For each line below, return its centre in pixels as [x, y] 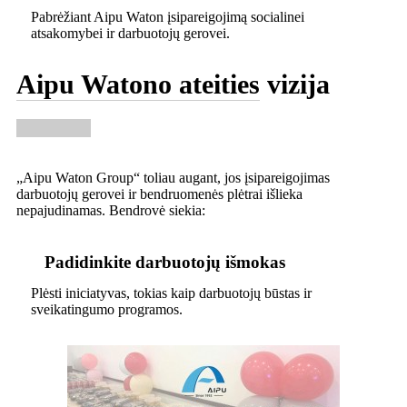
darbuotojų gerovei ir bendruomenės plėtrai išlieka [159, 194]
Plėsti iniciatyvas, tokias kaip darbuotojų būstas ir [171, 293]
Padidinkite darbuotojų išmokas [165, 262]
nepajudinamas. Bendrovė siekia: [111, 210]
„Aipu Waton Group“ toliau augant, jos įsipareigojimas [173, 177]
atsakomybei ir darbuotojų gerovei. [130, 33]
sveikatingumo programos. [107, 309]
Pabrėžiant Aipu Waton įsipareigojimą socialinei [168, 16]
